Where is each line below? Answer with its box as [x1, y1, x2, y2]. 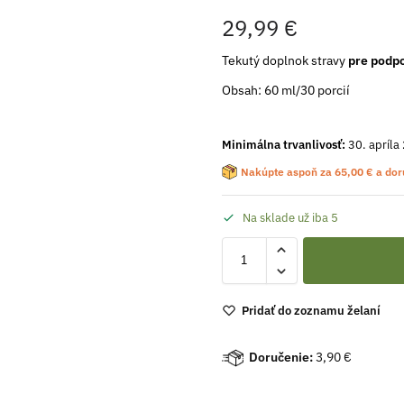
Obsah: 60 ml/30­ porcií [221, 82, 350, 99]
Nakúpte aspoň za [240, 165, 335, 179]
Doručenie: [248, 348, 313, 365]
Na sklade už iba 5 [242, 209, 338, 225]
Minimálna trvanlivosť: [221, 137, 345, 153]
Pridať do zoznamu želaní [241, 302, 381, 318]
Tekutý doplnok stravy [221, 52, 348, 69]
